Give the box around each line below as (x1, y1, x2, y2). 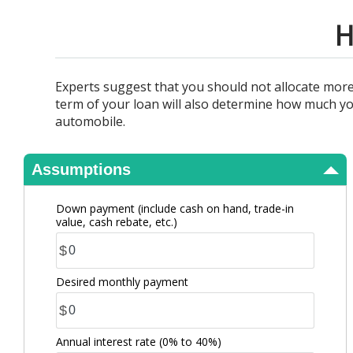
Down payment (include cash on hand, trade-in (56, 201, 294, 216)
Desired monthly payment (56, 274, 188, 289)
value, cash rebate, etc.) (56, 214, 177, 229)
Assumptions (32, 161, 131, 178)
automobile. (55, 113, 125, 130)
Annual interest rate (56, 334, 159, 349)
